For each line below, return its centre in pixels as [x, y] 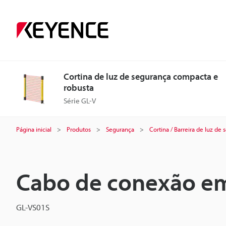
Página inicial [34, 129]
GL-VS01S [33, 207]
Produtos [79, 129]
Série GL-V [80, 101]
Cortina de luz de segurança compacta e [141, 76]
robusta [79, 88]
